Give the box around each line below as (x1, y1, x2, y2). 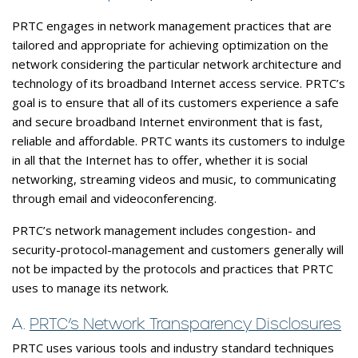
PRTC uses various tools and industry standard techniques (12, 339, 334, 356)
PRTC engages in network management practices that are (12, 17, 332, 34)
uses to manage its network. (12, 279, 169, 296)
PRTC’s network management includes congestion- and (12, 221, 316, 238)
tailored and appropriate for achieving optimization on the (12, 36, 328, 53)
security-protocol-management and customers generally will (12, 241, 344, 257)
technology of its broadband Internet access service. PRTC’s (12, 74, 345, 91)
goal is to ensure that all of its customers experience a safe (12, 93, 339, 110)
